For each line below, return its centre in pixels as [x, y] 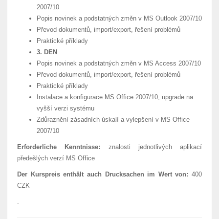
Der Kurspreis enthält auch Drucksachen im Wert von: [103, 174]
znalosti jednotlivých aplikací [151, 147]
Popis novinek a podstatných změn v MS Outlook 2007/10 [119, 18]
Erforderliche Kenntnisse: [59, 147]
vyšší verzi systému [66, 108]
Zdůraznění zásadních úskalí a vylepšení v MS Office [113, 120]
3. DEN [47, 52]
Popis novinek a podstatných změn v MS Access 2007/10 [119, 63]
